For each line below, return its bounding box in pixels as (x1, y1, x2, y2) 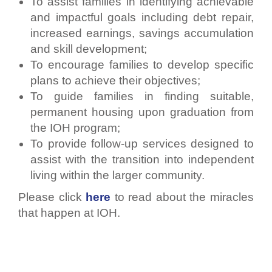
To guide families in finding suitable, (30, 89, 254, 103)
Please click (18, 190, 86, 203)
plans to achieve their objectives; (30, 73, 203, 87)
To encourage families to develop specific (30, 58, 254, 71)
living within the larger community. (30, 168, 205, 182)
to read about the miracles (110, 190, 254, 203)
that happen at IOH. (18, 206, 123, 219)
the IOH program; (30, 121, 123, 134)
